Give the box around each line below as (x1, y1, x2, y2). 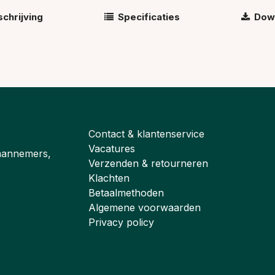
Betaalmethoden (88, 187, 164, 199)
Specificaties (117, 11, 180, 23)
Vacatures (88, 142, 135, 155)
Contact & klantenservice (88, 128, 204, 141)
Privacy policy (88, 216, 154, 229)
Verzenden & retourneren (88, 157, 208, 170)
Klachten (88, 172, 130, 185)
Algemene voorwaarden (88, 201, 201, 214)
